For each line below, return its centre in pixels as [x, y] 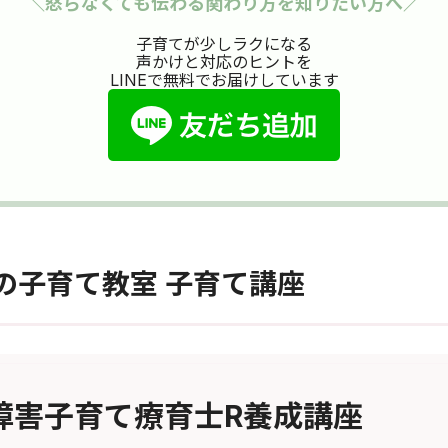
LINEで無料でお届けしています [224, 80]
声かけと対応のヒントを [224, 62]
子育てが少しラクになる [224, 44]
